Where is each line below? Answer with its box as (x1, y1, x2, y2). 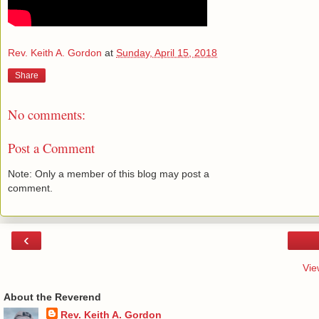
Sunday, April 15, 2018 (116, 47, 217, 59)
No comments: (8, 105, 85, 123)
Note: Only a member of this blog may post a (8, 167, 209, 179)
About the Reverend (4, 291, 101, 303)
